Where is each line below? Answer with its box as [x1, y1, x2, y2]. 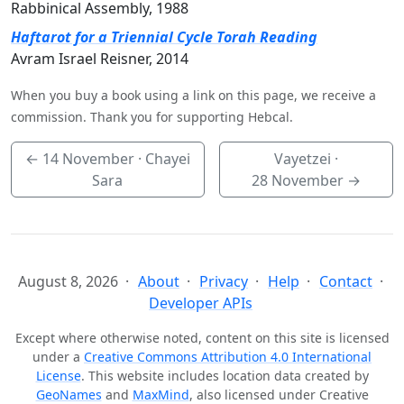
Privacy [199, 271, 248, 292]
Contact [319, 271, 372, 292]
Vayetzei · [273, 149, 338, 170]
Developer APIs [149, 293, 252, 314]
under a [32, 348, 84, 366]
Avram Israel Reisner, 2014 [11, 49, 188, 69]
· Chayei [133, 149, 190, 170]
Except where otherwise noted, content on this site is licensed [14, 329, 390, 347]
